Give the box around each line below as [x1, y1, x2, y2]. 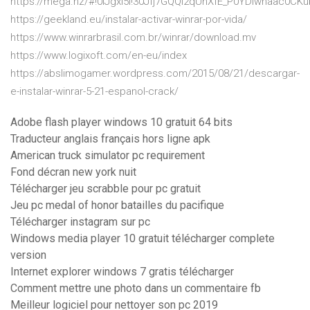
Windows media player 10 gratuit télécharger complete [10, 232, 275, 246]
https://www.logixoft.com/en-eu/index [10, 49, 187, 62]
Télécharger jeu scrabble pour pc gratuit [10, 182, 201, 196]
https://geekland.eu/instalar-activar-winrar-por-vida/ [10, 13, 247, 26]
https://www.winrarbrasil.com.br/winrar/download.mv [10, 31, 256, 44]
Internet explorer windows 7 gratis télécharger [10, 265, 234, 279]
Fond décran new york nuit [10, 165, 136, 179]
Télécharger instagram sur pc [10, 215, 150, 229]
